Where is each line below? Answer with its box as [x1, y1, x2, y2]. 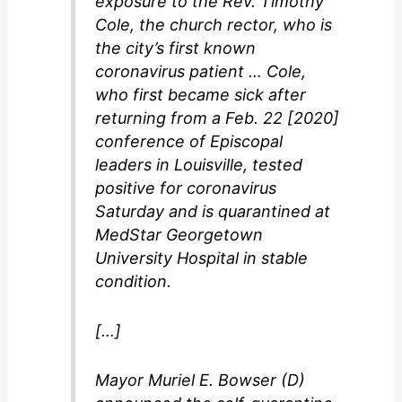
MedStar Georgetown [95, 225, 264, 245]
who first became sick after [95, 85, 307, 105]
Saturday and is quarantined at [95, 202, 331, 222]
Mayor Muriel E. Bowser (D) [95, 370, 306, 389]
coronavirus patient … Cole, [95, 62, 307, 82]
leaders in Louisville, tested [95, 155, 303, 175]
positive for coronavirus [95, 179, 277, 198]
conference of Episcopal [95, 132, 284, 152]
